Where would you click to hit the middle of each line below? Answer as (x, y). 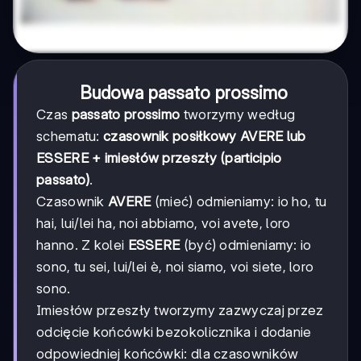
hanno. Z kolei (82, 245)
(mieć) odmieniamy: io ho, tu (239, 201)
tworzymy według (238, 114)
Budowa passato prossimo (184, 92)
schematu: (70, 136)
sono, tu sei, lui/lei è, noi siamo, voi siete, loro (175, 266)
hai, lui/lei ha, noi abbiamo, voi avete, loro (164, 223)
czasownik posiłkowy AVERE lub (205, 136)
